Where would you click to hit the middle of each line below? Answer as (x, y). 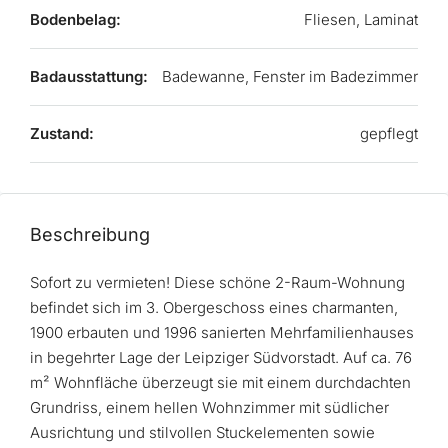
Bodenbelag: (75, 19)
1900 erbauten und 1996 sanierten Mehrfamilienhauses (222, 332)
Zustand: (62, 133)
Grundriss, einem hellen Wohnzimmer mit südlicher (209, 407)
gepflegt (389, 133)
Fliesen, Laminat (361, 19)
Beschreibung (90, 234)
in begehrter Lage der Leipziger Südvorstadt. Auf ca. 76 (221, 357)
